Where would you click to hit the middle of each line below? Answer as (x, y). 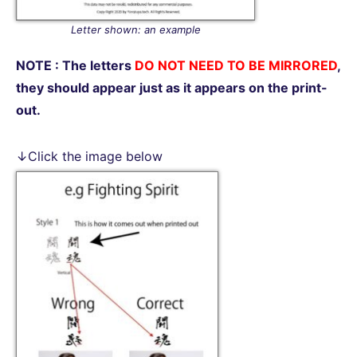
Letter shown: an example (135, 29)
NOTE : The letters (75, 65)
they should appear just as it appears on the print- (172, 87)
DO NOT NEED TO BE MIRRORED (236, 65)
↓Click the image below (89, 156)
